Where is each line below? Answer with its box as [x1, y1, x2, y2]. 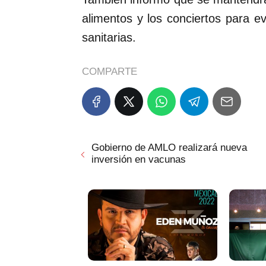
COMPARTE [82, 66, 137, 78]
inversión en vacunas [91, 154, 186, 166]
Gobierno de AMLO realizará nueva [91, 142, 247, 154]
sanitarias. [82, 31, 136, 45]
